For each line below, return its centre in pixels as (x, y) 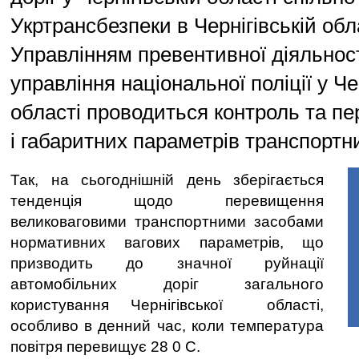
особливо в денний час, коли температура (167, 326)
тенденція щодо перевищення (167, 201)
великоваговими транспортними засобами (167, 222)
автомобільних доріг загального (167, 284)
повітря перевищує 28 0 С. (105, 347)
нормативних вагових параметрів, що (167, 242)
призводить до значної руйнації (167, 263)
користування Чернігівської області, (167, 305)
